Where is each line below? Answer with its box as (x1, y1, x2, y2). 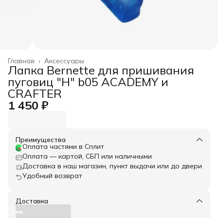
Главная (8, 56, 35, 65)
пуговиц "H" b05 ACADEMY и (8, 74, 168, 89)
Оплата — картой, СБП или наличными (22, 151, 152, 161)
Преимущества (16, 135, 66, 144)
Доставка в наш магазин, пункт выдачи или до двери (22, 161, 202, 170)
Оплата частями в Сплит (22, 142, 104, 151)
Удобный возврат (22, 171, 82, 180)
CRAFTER (8, 86, 62, 101)
